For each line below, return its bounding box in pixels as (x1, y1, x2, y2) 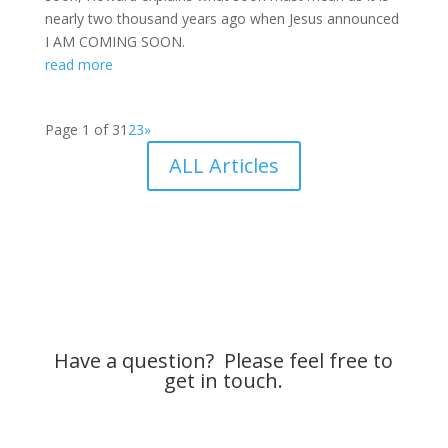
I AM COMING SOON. (44, 32, 185, 51)
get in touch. (164, 367, 284, 394)
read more (44, 55, 113, 74)
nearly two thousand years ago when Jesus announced (44, 9, 399, 28)
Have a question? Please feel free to (54, 347, 394, 374)
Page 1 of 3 (44, 120, 120, 139)
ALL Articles (168, 152, 279, 179)
